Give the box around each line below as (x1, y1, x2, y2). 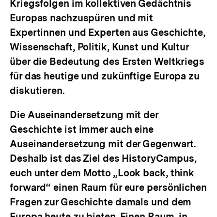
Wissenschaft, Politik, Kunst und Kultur (10, 41, 189, 53)
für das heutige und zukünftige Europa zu (10, 70, 200, 82)
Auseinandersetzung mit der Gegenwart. (10, 138, 196, 150)
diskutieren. (10, 85, 64, 96)
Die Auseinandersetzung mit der (10, 109, 158, 121)
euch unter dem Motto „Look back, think (10, 167, 195, 179)
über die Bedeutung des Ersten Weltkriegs (10, 56, 204, 67)
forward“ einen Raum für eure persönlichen (10, 182, 207, 193)
